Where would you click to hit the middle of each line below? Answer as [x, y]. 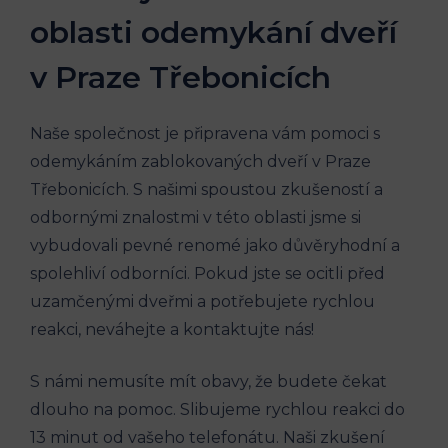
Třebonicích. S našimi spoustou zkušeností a [206, 189]
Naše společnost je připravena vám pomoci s [205, 133]
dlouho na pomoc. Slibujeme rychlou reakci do [217, 409]
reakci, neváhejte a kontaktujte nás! [172, 329]
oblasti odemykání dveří [213, 32]
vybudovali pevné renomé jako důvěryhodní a [215, 245]
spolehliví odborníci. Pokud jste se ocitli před [207, 273]
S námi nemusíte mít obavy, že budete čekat [208, 381]
